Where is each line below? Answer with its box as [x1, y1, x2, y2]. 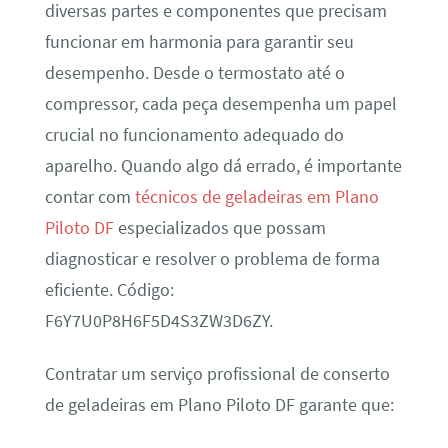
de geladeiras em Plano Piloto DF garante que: [44, 394, 394, 417]
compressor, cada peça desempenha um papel [44, 92, 397, 115]
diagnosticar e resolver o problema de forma [44, 247, 380, 270]
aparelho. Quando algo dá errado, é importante [44, 154, 402, 177]
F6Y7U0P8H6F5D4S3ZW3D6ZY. [44, 309, 273, 332]
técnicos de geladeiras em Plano [134, 185, 379, 208]
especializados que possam [113, 216, 326, 239]
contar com [44, 185, 135, 208]
